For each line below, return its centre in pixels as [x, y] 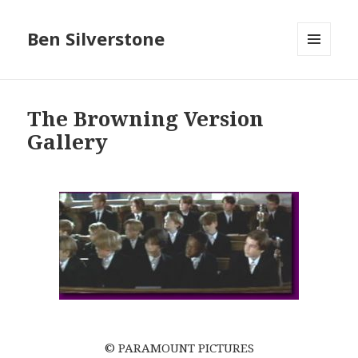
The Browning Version [146, 119]
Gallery [68, 142]
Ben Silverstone [96, 39]
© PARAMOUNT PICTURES [179, 348]
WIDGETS [321, 89]
